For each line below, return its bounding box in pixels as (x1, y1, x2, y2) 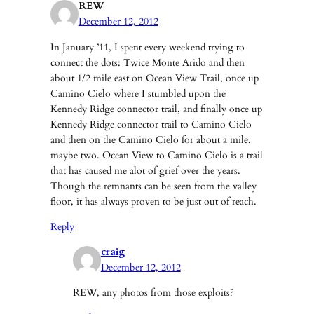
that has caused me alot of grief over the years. (50, 163, 240, 177)
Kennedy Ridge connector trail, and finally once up (50, 102, 262, 116)
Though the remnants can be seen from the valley (50, 179, 257, 193)
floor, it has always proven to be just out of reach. (50, 194, 257, 208)
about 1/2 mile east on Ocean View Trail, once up (50, 71, 259, 85)
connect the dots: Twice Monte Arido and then (50, 55, 245, 69)
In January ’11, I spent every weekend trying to (50, 40, 245, 54)
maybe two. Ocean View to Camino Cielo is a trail (50, 148, 263, 162)
